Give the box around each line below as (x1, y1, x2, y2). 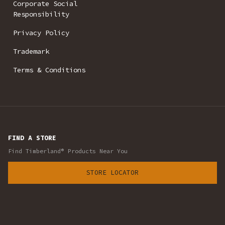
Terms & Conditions (13, 65, 85, 75)
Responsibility (13, 10, 69, 19)
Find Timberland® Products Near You (8, 147, 128, 155)
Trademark (13, 47, 49, 56)
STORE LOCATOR (86, 168, 139, 177)
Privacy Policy (13, 28, 69, 38)
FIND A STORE (8, 134, 56, 143)
